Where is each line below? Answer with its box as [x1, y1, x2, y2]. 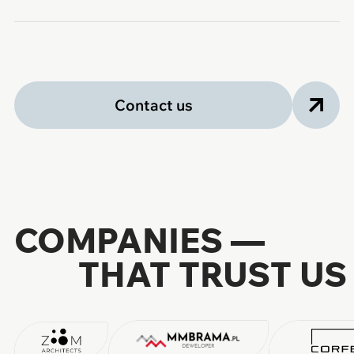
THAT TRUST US [77, 252, 347, 296]
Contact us [114, 96, 193, 115]
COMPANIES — [13, 218, 265, 262]
